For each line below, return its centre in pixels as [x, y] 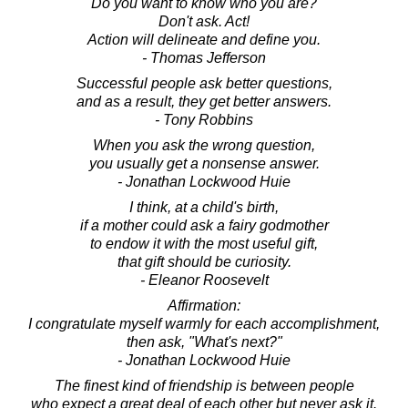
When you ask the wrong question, [204, 146]
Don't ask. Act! [204, 22]
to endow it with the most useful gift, [204, 244]
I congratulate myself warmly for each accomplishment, [204, 324]
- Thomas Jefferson [204, 58]
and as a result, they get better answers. [204, 102]
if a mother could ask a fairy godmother [204, 226]
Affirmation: [204, 306]
